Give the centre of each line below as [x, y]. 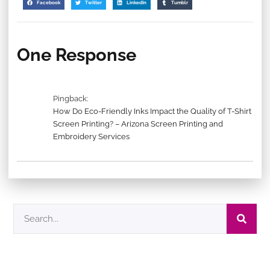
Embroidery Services [91, 136]
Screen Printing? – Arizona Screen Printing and [138, 124]
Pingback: [71, 98]
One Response [77, 55]
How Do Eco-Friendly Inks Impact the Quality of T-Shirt [152, 111]
